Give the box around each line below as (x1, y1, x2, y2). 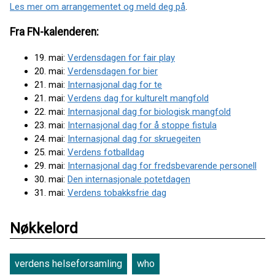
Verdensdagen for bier (68, 65, 158, 77)
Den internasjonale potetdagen (68, 173, 190, 185)
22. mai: (34, 106, 68, 117)
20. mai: (34, 65, 68, 77)
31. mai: (34, 187, 68, 198)
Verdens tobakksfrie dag (68, 187, 166, 198)
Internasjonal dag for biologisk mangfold (68, 106, 231, 117)
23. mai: (34, 119, 68, 131)
